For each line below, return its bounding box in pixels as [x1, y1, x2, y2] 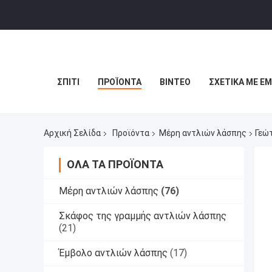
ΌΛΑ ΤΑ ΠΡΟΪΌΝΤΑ [67, 158, 163, 171]
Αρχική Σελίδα [44, 128, 101, 138]
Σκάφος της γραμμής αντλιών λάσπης [59, 210, 226, 222]
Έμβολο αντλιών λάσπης [59, 247, 168, 259]
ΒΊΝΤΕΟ [159, 77, 191, 87]
